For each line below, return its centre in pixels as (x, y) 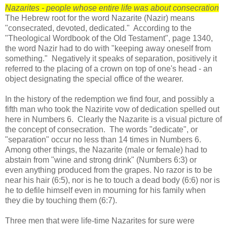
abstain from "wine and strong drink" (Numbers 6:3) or (101, 160)
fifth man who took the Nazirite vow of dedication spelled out (112, 109)
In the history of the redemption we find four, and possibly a (110, 99)
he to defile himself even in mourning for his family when (105, 190)
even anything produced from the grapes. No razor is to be (109, 170)
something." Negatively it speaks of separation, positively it (111, 58)
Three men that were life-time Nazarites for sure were (100, 220)
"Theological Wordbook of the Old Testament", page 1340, (109, 38)
